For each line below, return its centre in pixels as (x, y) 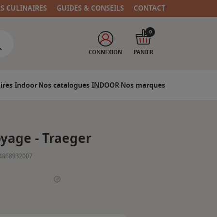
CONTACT (150, 8)
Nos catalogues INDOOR (79, 85)
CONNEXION (105, 52)
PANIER (143, 52)
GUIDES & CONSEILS (91, 8)
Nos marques (143, 85)
